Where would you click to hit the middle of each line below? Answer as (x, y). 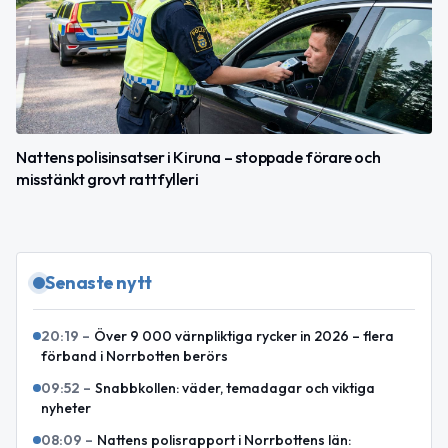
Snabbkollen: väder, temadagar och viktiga (235, 387)
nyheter (66, 407)
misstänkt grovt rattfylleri (107, 178)
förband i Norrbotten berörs (134, 355)
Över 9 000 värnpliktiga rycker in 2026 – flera (244, 335)
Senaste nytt (98, 282)
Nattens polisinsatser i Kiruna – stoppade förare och (198, 156)
